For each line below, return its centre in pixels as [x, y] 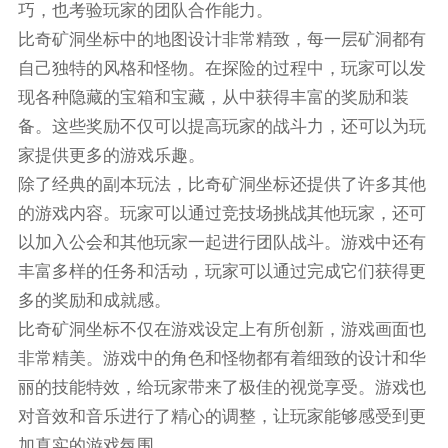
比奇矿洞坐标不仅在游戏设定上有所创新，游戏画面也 [221, 330]
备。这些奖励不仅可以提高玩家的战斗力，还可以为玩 [221, 127]
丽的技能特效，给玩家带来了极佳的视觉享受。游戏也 [221, 388]
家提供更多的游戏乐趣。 [111, 156]
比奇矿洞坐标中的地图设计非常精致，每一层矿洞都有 [221, 40]
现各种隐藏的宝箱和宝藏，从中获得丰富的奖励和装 [213, 98]
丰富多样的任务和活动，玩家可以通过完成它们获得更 [221, 272]
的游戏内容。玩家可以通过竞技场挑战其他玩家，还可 [221, 214]
